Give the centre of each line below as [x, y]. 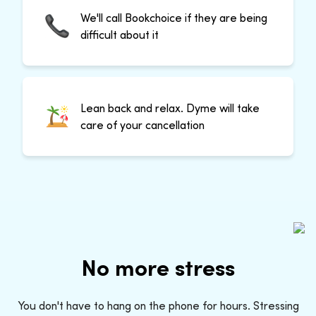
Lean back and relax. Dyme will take [170, 108]
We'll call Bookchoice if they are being [174, 17]
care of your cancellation [142, 124]
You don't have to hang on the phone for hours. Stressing [158, 305]
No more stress [158, 267]
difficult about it [120, 34]
